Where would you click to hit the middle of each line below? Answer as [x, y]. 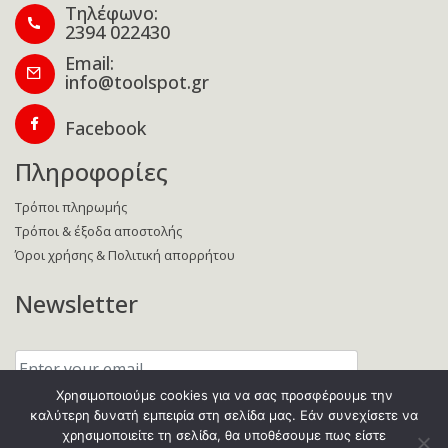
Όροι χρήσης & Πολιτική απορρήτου [125, 255]
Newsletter [76, 304]
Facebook [105, 128]
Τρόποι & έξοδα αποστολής [98, 231]
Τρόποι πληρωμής [71, 207]
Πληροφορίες [91, 172]
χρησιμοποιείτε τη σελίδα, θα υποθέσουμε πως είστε [224, 435]
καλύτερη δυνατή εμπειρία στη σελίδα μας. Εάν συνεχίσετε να [224, 415]
